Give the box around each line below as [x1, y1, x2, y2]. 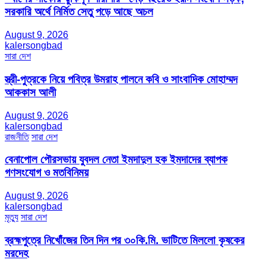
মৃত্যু [5, 212, 18, 223]
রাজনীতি [5, 131, 29, 142]
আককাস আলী [5, 85, 56, 99]
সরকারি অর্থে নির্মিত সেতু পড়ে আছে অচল [5, 5, 153, 18]
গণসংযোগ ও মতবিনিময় [5, 166, 88, 179]
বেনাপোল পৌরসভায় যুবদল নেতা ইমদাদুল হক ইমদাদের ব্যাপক [5, 153, 227, 166]
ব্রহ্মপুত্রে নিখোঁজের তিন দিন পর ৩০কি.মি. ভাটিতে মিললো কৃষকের [5, 233, 245, 246]
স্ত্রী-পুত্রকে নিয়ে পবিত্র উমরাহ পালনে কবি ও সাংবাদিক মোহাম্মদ [5, 72, 237, 85]
